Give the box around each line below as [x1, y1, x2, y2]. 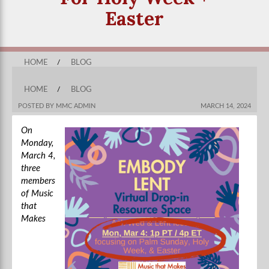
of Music [21, 189, 53, 198]
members [21, 177, 55, 186]
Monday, [21, 139, 53, 148]
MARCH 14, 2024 [201, 103, 251, 109]
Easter [105, 6, 164, 31]
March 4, [21, 151, 55, 160]
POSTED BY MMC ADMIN [18, 103, 95, 109]
